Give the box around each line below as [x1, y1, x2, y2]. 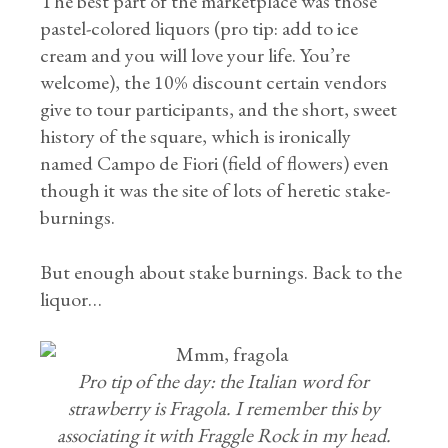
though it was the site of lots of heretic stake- [40, 177, 391, 203]
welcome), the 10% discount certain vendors [40, 69, 388, 95]
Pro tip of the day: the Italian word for [78, 368, 370, 394]
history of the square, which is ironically [40, 123, 352, 149]
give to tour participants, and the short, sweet [40, 96, 398, 122]
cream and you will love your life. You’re [40, 42, 351, 68]
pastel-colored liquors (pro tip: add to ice [40, 15, 359, 41]
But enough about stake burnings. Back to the [40, 259, 403, 285]
